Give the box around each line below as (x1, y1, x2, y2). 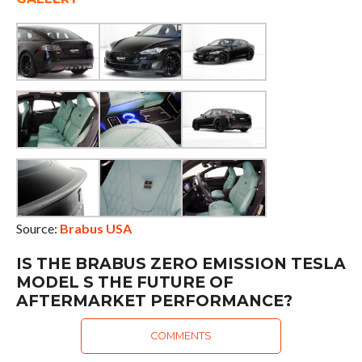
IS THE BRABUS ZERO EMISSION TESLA (15, 253, 346, 273)
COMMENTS (149, 329, 212, 342)
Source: (15, 220, 60, 236)
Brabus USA (59, 220, 132, 236)
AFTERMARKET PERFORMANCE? (15, 290, 293, 310)
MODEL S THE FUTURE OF (15, 271, 234, 292)
